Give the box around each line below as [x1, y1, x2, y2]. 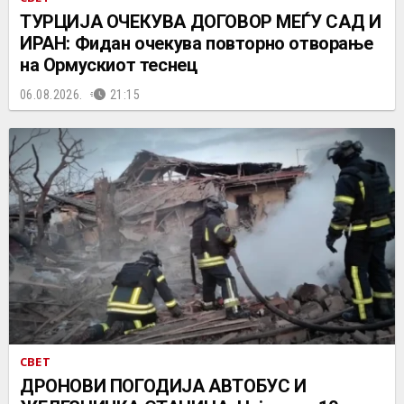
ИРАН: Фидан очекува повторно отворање [20, 32, 373, 54]
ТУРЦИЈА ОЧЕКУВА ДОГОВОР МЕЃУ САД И [20, 10, 381, 32]
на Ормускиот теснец [20, 53, 197, 76]
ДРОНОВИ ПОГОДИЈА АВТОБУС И [20, 375, 307, 398]
